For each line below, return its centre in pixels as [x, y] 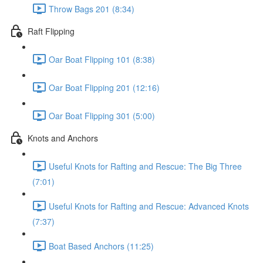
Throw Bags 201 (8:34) [92, 9]
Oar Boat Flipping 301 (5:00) [102, 115]
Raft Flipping [51, 31]
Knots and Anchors [63, 138]
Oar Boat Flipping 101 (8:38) [102, 59]
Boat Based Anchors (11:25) [101, 246]
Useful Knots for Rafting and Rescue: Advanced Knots [149, 206]
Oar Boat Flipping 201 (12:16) [104, 87]
